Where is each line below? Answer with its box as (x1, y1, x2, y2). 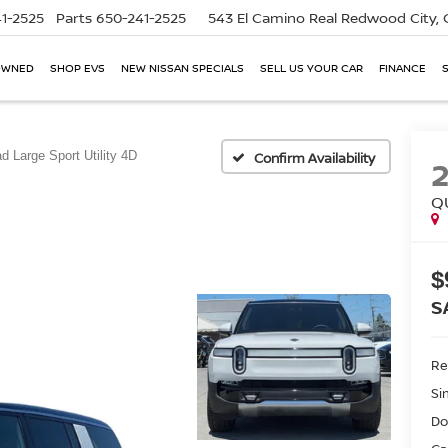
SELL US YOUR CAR (260, 60, 363, 76)
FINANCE (379, 60, 426, 76)
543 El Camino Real (208, 8, 341, 28)
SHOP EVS (50, 60, 105, 76)
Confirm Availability (254, 148, 375, 167)
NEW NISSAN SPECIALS (121, 60, 244, 76)
